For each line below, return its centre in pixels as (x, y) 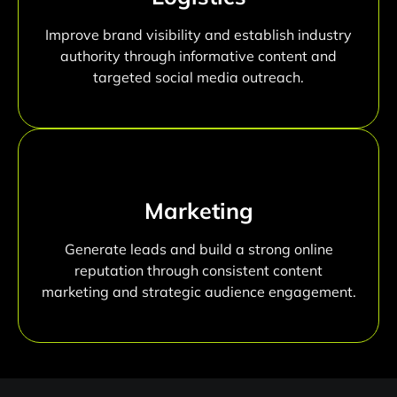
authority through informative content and (198, 55)
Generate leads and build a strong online (198, 249)
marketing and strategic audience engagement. (198, 291)
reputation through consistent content (198, 270)
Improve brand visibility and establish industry (198, 34)
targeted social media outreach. (198, 77)
